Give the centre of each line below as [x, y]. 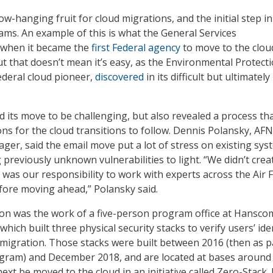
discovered [119, 77]
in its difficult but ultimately [207, 77]
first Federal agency [136, 48]
